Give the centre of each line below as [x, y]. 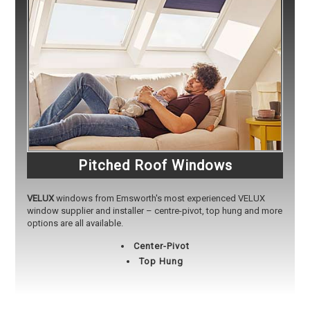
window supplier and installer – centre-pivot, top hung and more [154, 210]
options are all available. [75, 223]
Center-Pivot [161, 246]
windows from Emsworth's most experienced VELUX [159, 198]
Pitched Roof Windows [155, 165]
